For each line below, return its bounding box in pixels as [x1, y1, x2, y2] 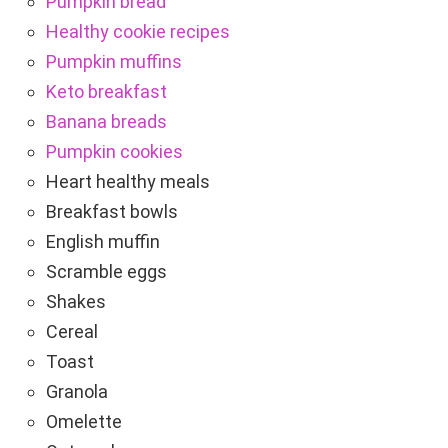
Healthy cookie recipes [46, 21, 230, 43]
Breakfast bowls [46, 201, 178, 223]
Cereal [46, 321, 98, 343]
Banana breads [46, 111, 167, 133]
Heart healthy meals [46, 171, 210, 193]
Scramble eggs [46, 261, 167, 283]
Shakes [46, 291, 106, 313]
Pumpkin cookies [46, 141, 183, 163]
